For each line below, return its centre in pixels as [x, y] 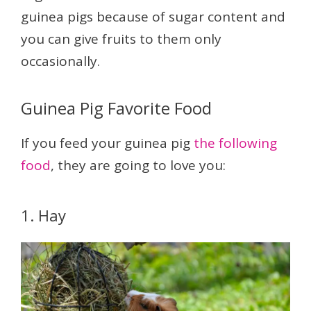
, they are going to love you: [138, 166]
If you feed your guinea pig [107, 143]
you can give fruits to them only [121, 39]
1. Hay [43, 216]
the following [235, 143]
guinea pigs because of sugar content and [153, 17]
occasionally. [60, 61]
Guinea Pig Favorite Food [116, 108]
